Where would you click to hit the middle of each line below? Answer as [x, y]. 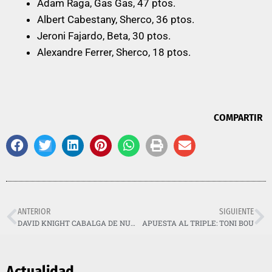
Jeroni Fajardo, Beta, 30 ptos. [104, 36]
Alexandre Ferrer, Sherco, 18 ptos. [114, 52]
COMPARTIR [238, 118]
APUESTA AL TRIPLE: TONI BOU [198, 223]
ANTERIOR [34, 212]
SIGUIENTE [236, 212]
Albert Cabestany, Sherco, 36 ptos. [116, 19]
